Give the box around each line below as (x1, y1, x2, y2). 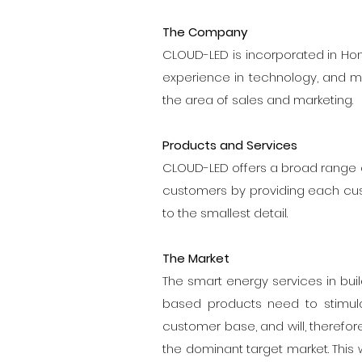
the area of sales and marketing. (162, 90, 356, 108)
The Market (162, 249, 229, 267)
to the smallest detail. (162, 204, 288, 221)
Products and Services (162, 136, 297, 154)
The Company (162, 23, 247, 40)
